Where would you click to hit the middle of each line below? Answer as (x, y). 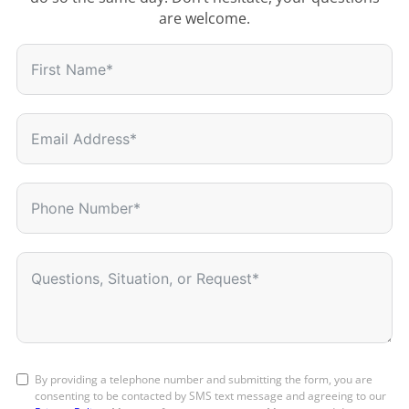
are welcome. (204, 19)
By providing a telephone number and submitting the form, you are (204, 380)
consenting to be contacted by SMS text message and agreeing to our (211, 396)
